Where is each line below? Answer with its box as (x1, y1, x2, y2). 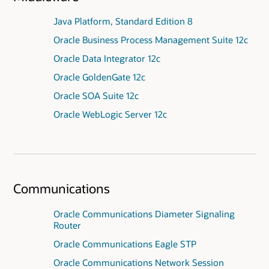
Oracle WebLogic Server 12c (53, 107, 167, 120)
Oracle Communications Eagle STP (53, 237, 196, 250)
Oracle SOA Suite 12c (53, 89, 139, 101)
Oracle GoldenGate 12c (53, 70, 145, 83)
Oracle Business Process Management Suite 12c (53, 34, 248, 46)
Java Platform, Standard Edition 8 (53, 15, 193, 28)
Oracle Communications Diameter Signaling (53, 207, 235, 220)
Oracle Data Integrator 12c (53, 52, 160, 65)
